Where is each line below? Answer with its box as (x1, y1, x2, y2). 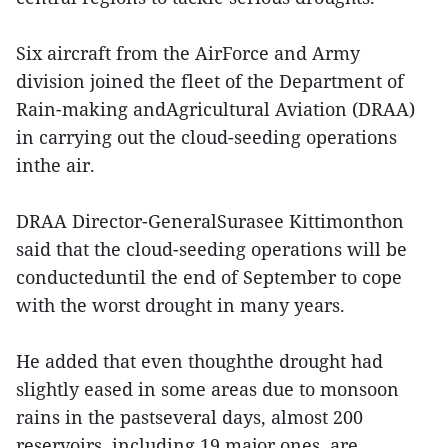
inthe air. (16, 153, 95, 178)
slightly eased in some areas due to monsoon (16, 377, 399, 402)
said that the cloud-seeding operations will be (16, 237, 407, 262)
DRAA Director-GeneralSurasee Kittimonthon (16, 209, 404, 234)
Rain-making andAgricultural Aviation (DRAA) (16, 97, 415, 122)
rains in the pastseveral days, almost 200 (16, 405, 363, 430)
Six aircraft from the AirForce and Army (16, 41, 360, 66)
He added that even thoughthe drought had (16, 349, 383, 374)
